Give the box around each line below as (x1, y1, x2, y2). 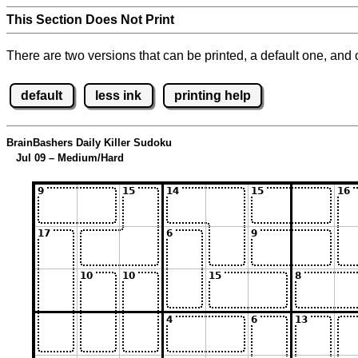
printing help (173, 88, 251, 102)
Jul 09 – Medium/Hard (6, 152, 124, 165)
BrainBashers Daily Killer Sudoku (6, 137, 172, 149)
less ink (95, 88, 142, 102)
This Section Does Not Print (6, 13, 174, 26)
